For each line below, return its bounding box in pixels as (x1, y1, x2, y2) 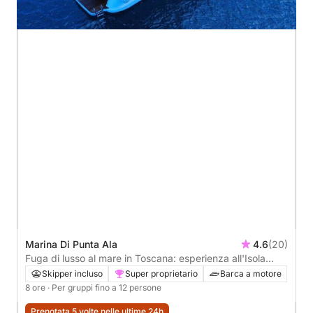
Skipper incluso (42, 268, 103, 279)
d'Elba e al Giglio (25, 265, 101, 278)
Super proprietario (125, 268, 198, 279)
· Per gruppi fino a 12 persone (48, 282, 161, 293)
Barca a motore (220, 268, 282, 279)
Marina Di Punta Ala (25, 238, 117, 250)
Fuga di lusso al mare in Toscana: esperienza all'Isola (25, 252, 265, 264)
